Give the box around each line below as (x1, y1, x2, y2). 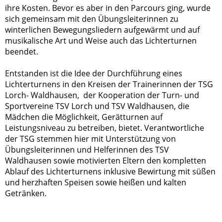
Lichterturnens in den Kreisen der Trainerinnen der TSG (5, 79, 213, 90)
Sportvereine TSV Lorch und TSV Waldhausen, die (5, 101, 189, 112)
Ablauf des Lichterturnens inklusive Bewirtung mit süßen (5, 166, 216, 177)
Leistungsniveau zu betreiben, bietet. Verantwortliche (5, 122, 204, 134)
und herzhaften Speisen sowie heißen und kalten (5, 177, 186, 188)
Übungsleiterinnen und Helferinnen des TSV (5, 144, 169, 156)
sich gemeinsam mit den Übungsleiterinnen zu (5, 13, 178, 25)
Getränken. (5, 188, 47, 199)
